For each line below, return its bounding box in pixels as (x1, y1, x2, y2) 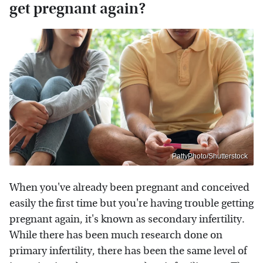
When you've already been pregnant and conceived (9, 181, 249, 194)
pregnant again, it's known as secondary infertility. (9, 213, 245, 226)
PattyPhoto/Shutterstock (172, 152, 248, 161)
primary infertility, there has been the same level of (9, 245, 247, 258)
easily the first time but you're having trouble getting (9, 197, 254, 210)
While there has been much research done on (9, 229, 222, 242)
